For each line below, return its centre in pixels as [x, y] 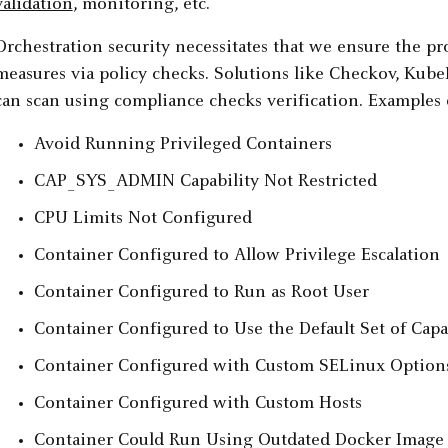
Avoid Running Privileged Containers [182, 145]
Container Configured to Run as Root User [201, 293]
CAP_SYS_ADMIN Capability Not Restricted [205, 182]
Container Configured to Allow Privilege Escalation [236, 256]
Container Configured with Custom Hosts [197, 404]
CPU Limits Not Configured [142, 219]
